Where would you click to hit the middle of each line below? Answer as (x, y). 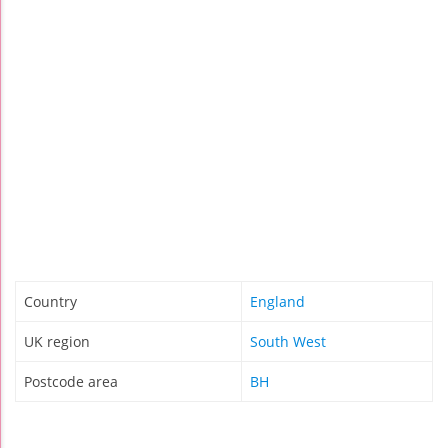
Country (50, 302)
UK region (57, 342)
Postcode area (71, 382)
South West (288, 342)
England (277, 302)
